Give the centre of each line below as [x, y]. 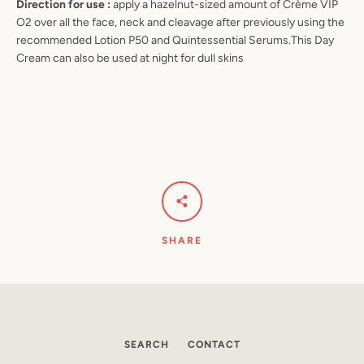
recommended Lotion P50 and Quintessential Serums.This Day [175, 40]
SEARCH [146, 344]
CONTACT [214, 344]
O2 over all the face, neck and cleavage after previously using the [180, 22]
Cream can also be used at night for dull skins [130, 58]
